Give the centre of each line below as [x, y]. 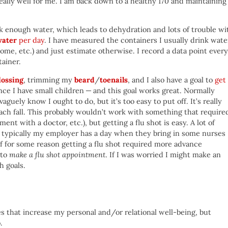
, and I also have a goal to [171, 80]
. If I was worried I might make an [163, 154]
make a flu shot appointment [57, 154]
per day [31, 40]
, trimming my [49, 80]
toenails [114, 80]
